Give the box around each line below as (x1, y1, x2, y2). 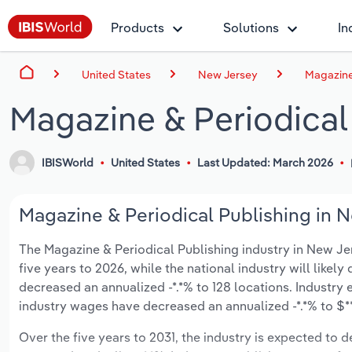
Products (111, 20, 164, 35)
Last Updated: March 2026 (196, 156, 333, 170)
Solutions (223, 20, 279, 35)
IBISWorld (42, 156, 94, 170)
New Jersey (198, 67, 258, 82)
